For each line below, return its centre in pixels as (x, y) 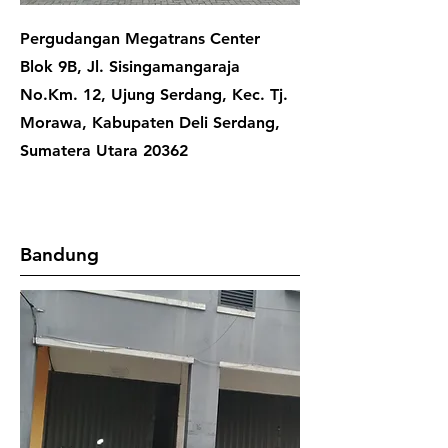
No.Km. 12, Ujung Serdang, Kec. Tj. (154, 94)
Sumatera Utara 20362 (104, 150)
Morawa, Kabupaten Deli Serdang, (150, 122)
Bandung (59, 254)
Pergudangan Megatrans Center (140, 38)
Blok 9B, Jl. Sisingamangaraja (130, 66)
